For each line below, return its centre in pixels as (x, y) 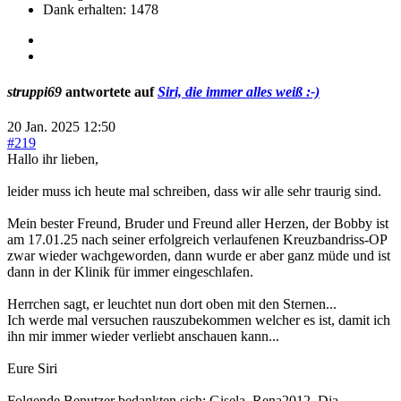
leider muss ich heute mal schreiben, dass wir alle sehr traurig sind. (194, 191)
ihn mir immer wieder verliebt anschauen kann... (143, 336)
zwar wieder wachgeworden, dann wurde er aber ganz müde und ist (199, 256)
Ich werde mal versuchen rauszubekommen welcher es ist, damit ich (199, 320)
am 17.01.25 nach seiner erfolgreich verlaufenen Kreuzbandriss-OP (197, 239)
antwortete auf (110, 91)
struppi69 (34, 91)
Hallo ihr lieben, (53, 159)
